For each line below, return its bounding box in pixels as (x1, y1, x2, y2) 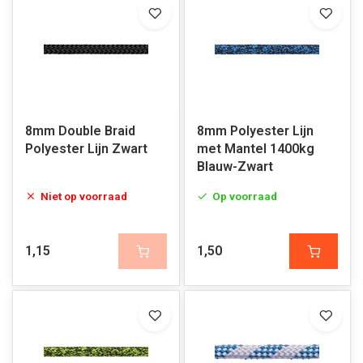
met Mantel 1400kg (196, 141, 314, 156)
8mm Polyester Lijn (196, 123, 314, 139)
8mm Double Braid (25, 123, 135, 139)
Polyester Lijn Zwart (25, 141, 147, 156)
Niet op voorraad (41, 190, 127, 203)
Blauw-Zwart (196, 159, 273, 174)
